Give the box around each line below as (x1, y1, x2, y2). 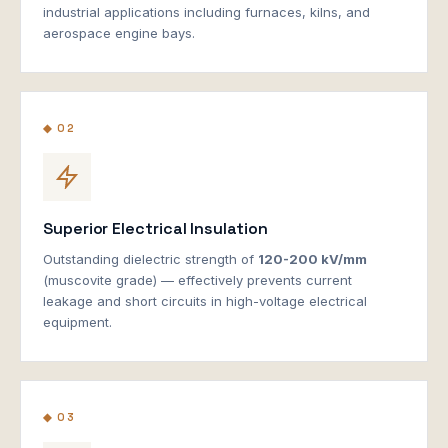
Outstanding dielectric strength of (43, 250, 258, 267)
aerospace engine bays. (43, 24, 195, 41)
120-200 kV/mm (258, 250, 367, 267)
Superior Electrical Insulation (43, 217, 268, 239)
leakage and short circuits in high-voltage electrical (43, 292, 367, 309)
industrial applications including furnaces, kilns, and (43, 3, 370, 20)
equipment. (43, 313, 112, 330)
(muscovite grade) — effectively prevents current (43, 271, 352, 288)
